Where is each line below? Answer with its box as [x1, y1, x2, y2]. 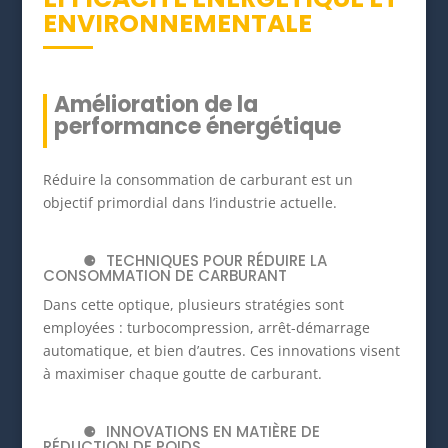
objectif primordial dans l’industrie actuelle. [42, 193, 337, 213]
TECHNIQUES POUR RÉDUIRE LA [105, 250, 327, 272]
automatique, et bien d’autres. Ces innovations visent [42, 341, 400, 361]
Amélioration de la [53, 89, 258, 121]
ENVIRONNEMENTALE [42, 6, 312, 42]
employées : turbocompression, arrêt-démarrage [42, 318, 370, 338]
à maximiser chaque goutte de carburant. [42, 364, 322, 384]
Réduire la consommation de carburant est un [42, 170, 353, 190]
